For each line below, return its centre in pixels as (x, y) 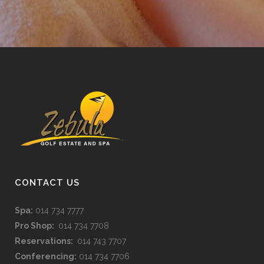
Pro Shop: (35, 226)
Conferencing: (46, 256)
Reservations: (45, 241)
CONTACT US (47, 183)
